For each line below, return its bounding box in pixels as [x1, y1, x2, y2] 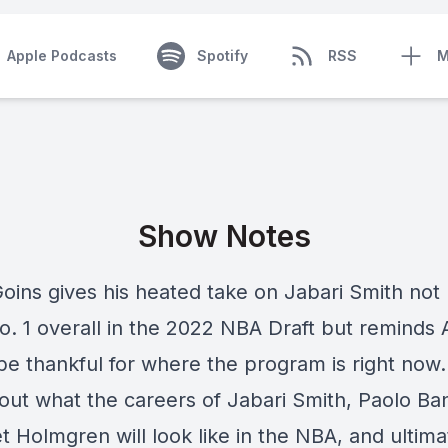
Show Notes [137, 218, 311, 254]
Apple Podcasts [6, 47, 117, 64]
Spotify [196, 47, 248, 64]
